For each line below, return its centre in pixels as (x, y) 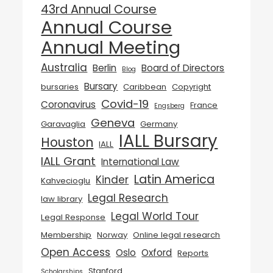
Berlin (105, 68)
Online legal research (177, 235)
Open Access (76, 252)
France (204, 105)
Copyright (192, 87)
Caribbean (145, 87)
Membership (66, 235)
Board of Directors (183, 68)
